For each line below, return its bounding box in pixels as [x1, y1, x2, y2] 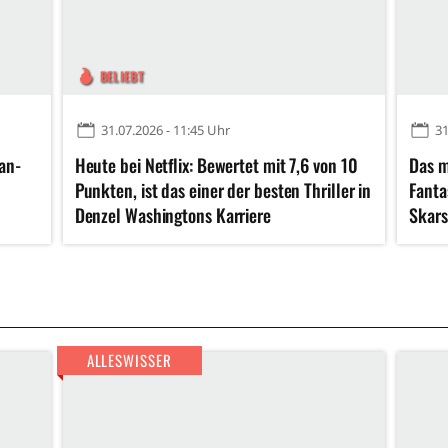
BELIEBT [99, 66, 144, 87]
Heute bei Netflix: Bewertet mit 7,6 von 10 [74, 152, 358, 179]
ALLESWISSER [86, 349, 172, 372]
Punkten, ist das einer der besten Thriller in [74, 177, 372, 204]
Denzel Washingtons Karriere [74, 202, 271, 229]
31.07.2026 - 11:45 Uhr [100, 121, 230, 140]
